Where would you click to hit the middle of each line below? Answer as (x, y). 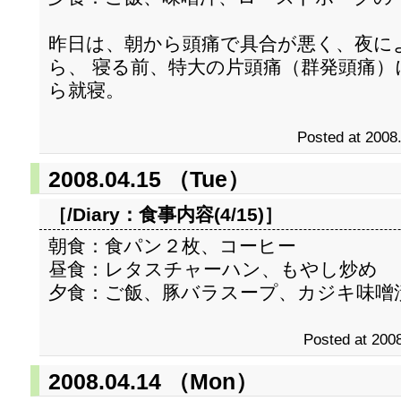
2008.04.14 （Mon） (153, 381)
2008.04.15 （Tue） (149, 179)
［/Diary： (94, 214)
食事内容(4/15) (201, 214)
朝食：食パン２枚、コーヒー (172, 246)
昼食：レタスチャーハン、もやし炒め (213, 269)
